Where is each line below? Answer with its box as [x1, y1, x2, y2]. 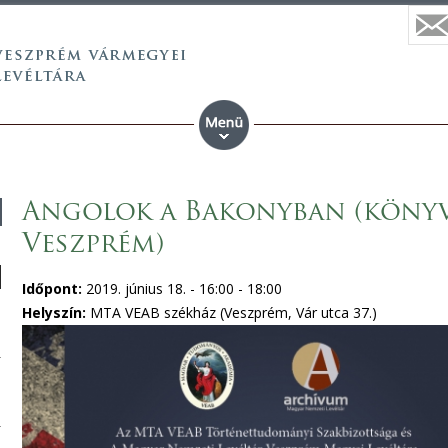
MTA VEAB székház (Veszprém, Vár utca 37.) [89, 303, 377, 322]
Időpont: [21, 279, 86, 298]
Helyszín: [21, 303, 90, 322]
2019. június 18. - [85, 279, 199, 298]
